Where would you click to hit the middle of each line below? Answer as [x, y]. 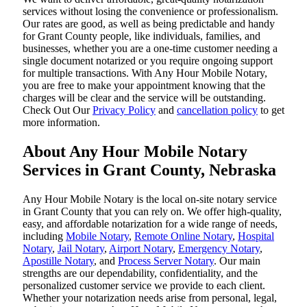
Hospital [256, 236]
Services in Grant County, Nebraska [149, 170]
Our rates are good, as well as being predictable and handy [149, 24]
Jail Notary [81, 249]
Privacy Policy [124, 110]
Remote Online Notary [183, 236]
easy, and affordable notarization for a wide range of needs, [150, 224]
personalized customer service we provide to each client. [144, 286]
